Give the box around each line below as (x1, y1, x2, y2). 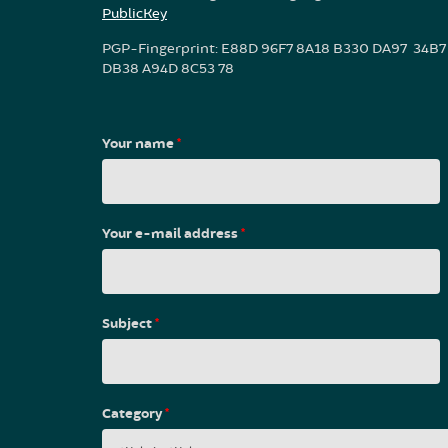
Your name (102, 134, 177, 153)
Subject (102, 314, 155, 333)
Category (102, 404, 165, 423)
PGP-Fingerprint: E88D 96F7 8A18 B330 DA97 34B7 (102, 39, 446, 57)
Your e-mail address (102, 224, 241, 243)
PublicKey (102, 4, 167, 22)
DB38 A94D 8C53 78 (102, 59, 234, 77)
